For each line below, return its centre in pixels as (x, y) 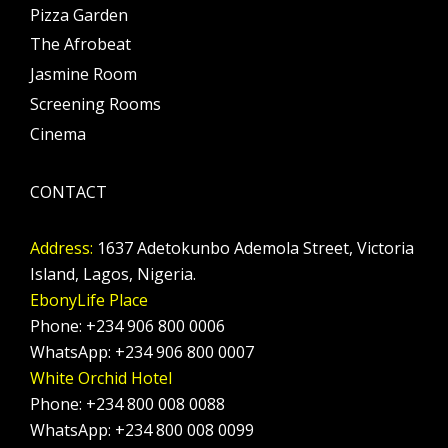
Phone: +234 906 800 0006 (127, 326)
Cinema (58, 133)
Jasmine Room (83, 74)
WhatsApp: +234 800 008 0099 (142, 430)
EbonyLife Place (89, 300)
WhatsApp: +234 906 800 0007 (142, 352)
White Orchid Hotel (101, 378)
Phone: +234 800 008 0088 (127, 404)
